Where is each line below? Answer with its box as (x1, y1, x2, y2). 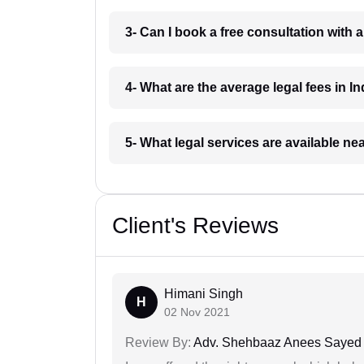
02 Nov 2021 (164, 305, 230, 319)
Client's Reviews (112, 213, 279, 239)
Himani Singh (164, 287, 243, 301)
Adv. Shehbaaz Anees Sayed (191, 336, 362, 350)
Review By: (125, 336, 191, 350)
